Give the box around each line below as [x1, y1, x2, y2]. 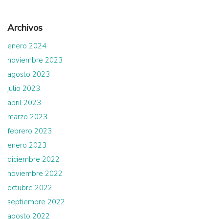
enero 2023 [7, 140, 46, 150]
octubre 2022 [7, 182, 52, 193]
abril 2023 [7, 97, 41, 108]
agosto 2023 [7, 69, 50, 79]
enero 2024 [7, 41, 46, 51]
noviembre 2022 [7, 168, 63, 178]
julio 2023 [7, 83, 40, 93]
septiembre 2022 [7, 197, 65, 207]
